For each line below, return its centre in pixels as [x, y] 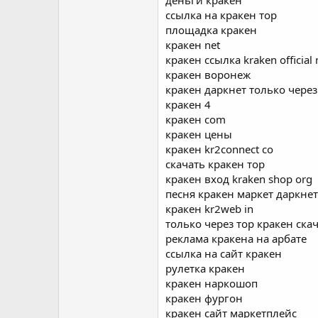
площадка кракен [211, 30]
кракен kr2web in [209, 209]
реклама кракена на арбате [236, 238]
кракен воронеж [208, 75]
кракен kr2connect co [219, 149]
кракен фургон [204, 298]
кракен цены [199, 134]
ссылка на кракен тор [221, 15]
